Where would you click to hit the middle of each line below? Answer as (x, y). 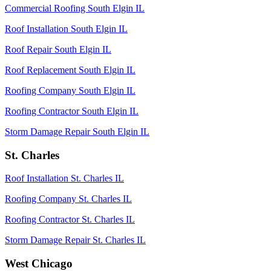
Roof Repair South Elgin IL (58, 49)
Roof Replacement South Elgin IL (70, 70)
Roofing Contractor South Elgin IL (72, 111)
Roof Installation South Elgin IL (66, 28)
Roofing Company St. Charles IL (68, 199)
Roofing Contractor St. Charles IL (70, 220)
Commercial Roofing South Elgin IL (75, 8)
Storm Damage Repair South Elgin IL (77, 131)
